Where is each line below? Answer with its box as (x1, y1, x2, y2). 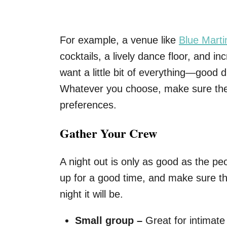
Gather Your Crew (60, 124, 157, 142)
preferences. (60, 99, 117, 110)
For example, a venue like (60, 34, 179, 46)
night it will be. (60, 188, 123, 200)
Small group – (75, 215, 142, 226)
